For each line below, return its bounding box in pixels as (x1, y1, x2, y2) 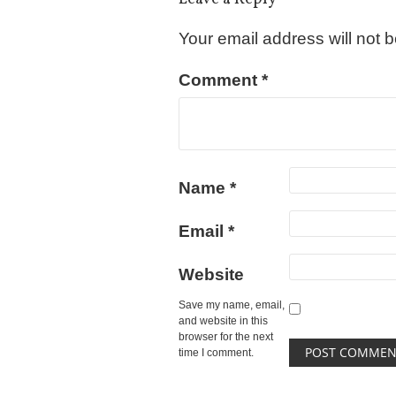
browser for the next (179, 331, 273, 343)
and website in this (179, 315, 268, 327)
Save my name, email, (179, 299, 285, 311)
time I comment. (179, 346, 254, 359)
